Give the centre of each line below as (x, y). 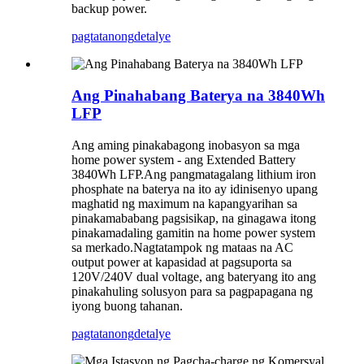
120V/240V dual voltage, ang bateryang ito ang (194, 276)
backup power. (109, 9)
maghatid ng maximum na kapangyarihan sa (184, 203)
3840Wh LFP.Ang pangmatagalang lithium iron (194, 174)
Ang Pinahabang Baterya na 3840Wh (198, 96)
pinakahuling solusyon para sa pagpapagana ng (192, 291)
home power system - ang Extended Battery (184, 159)
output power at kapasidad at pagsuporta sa (182, 262)
